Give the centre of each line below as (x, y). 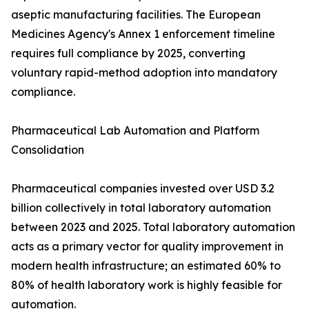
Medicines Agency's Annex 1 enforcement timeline (143, 34)
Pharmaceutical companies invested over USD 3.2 (143, 189)
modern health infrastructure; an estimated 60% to (146, 266)
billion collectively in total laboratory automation (141, 208)
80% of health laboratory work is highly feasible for (147, 285)
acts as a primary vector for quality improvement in (147, 247)
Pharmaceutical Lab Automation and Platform (135, 131)
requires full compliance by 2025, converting (128, 53)
